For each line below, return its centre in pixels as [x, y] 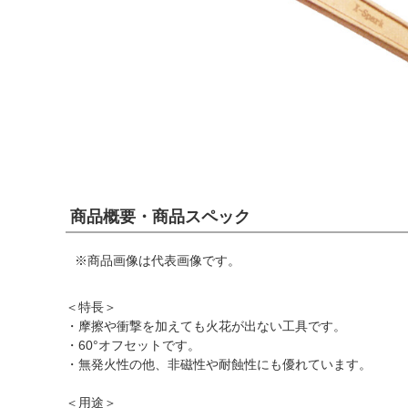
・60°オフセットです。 [133, 345]
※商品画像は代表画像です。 [158, 260]
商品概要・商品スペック [160, 217]
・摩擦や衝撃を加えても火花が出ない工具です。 [206, 326]
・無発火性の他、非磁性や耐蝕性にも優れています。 [219, 364]
